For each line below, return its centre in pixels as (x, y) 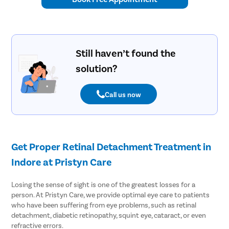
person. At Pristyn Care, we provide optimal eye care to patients (111, 195)
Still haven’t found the (125, 53)
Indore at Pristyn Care (62, 162)
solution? (96, 68)
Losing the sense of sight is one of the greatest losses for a (104, 185)
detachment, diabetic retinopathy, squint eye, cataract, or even (109, 215)
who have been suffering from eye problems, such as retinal (104, 205)
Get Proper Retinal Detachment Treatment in (111, 146)
